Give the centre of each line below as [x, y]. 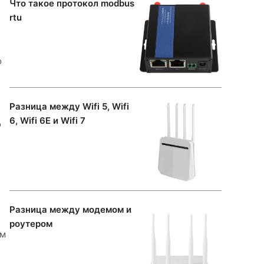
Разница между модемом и [70, 209]
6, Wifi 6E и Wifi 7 [47, 120]
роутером [31, 223]
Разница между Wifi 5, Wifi [69, 106]
